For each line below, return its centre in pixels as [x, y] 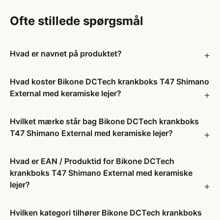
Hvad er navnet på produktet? [66, 54]
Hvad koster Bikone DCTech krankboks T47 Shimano [110, 82]
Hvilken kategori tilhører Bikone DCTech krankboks [106, 213]
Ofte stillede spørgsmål [77, 21]
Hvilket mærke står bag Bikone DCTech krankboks [104, 121]
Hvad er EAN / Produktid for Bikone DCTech [92, 161]
